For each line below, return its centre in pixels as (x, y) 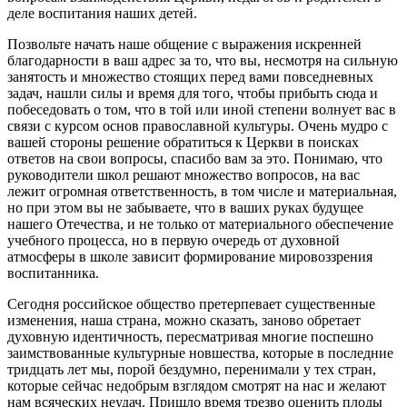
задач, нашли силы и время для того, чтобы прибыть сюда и (193, 93)
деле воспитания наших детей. (102, 13)
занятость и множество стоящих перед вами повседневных (190, 76)
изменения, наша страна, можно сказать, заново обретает (184, 320)
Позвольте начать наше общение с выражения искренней (184, 44)
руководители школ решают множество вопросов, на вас (184, 174)
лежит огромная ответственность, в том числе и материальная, (202, 191)
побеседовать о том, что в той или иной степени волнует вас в (202, 109)
